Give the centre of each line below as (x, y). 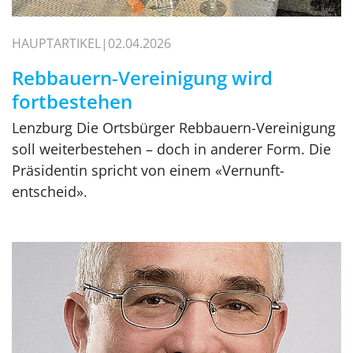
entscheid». (50, 192)
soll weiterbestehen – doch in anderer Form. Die (171, 149)
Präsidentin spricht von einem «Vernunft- (148, 171)
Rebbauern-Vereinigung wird (142, 78)
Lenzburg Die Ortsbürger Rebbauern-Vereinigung (174, 128)
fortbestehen (72, 102)
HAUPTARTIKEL (56, 44)
